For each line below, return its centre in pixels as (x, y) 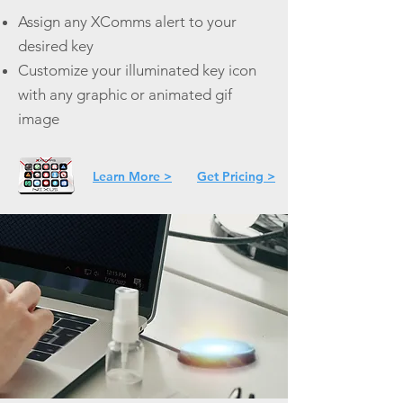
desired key (56, 46)
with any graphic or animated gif (125, 94)
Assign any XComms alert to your (127, 22)
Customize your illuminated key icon (137, 70)
